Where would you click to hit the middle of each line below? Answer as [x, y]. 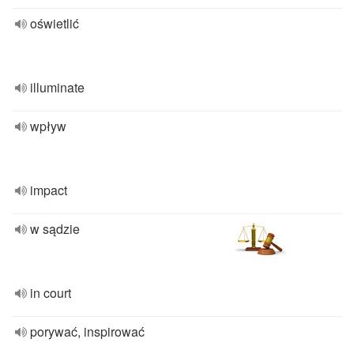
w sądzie [55, 229]
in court [51, 293]
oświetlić [55, 23]
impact [49, 190]
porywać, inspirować [87, 331]
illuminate [57, 87]
